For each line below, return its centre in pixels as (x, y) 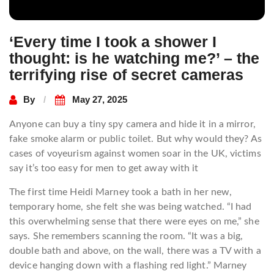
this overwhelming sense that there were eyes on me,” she (134, 221)
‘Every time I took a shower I (113, 41)
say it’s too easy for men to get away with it (104, 168)
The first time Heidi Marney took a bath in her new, (121, 192)
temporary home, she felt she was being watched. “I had (131, 206)
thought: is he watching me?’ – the (135, 58)
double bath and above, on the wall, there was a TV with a (135, 250)
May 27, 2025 (99, 100)
